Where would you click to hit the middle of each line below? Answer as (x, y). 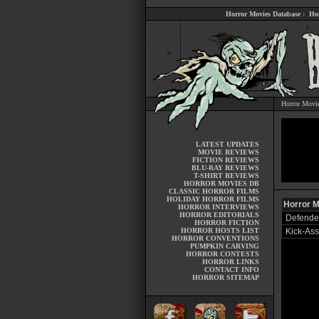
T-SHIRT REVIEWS (226, 176)
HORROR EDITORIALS (219, 215)
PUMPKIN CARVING (224, 246)
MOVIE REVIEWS (228, 152)
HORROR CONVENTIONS (215, 238)
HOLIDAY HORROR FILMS (213, 199)
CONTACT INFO (231, 270)
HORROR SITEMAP (225, 277)
